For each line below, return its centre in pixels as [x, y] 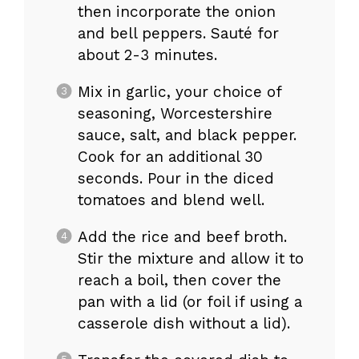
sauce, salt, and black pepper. [187, 135]
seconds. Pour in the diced [175, 179]
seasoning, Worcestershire [175, 114]
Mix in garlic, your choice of [179, 92]
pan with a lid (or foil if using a [190, 302]
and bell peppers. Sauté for [178, 34]
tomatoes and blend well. [171, 200]
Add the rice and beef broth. [182, 237]
